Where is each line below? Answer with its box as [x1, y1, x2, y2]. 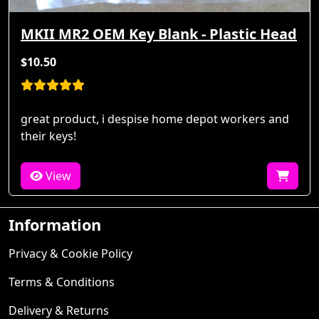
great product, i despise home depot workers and [21, 111, 289, 127]
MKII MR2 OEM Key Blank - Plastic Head [21, 24, 297, 44]
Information [9, 214, 101, 236]
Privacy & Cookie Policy [9, 246, 132, 262]
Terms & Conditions [9, 274, 115, 291]
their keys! [21, 128, 76, 145]
